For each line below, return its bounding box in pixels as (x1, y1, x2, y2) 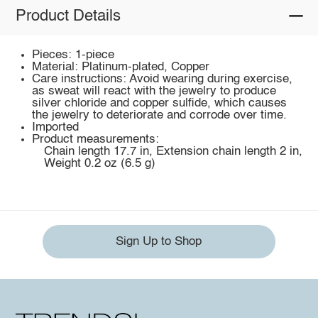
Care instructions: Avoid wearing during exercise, (32, 73, 293, 86)
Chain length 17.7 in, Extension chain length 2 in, (43, 146, 302, 158)
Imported (32, 121, 79, 134)
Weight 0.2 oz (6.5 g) (43, 158, 155, 170)
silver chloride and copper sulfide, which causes (32, 97, 287, 110)
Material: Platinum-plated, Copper (32, 61, 210, 74)
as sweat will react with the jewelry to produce (32, 85, 277, 98)
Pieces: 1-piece (32, 49, 115, 62)
